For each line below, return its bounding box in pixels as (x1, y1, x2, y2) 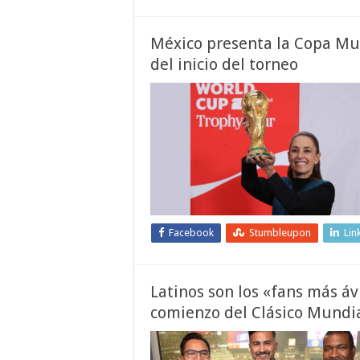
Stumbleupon (249, 227, 311, 239)
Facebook (169, 227, 214, 239)
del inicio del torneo (150, 55, 298, 74)
